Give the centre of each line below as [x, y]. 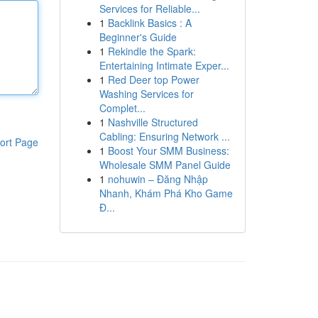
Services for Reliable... [149, 9]
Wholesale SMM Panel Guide [165, 165]
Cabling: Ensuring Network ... [164, 136]
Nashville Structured [153, 122]
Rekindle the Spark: [152, 51]
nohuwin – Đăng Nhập [158, 179]
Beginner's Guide [138, 37]
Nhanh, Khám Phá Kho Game [166, 193]
